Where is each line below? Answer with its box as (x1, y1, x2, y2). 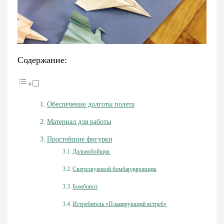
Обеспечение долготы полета (46, 100, 134, 108)
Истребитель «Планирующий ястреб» (72, 200, 167, 207)
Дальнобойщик (72, 147, 110, 155)
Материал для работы (46, 117, 111, 125)
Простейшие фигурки (46, 135, 112, 143)
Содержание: (17, 54, 67, 65)
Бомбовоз (72, 182, 98, 190)
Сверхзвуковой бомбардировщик (72, 165, 157, 172)
